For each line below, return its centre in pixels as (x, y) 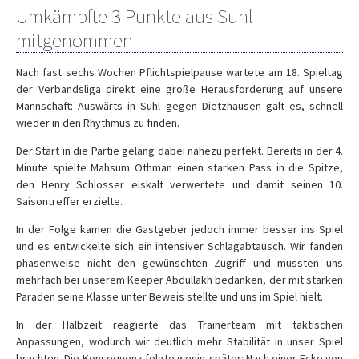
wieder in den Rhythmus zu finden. (98, 123)
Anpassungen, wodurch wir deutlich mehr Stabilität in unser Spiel (179, 341)
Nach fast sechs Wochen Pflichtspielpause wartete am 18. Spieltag (179, 72)
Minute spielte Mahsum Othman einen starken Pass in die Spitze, (179, 167)
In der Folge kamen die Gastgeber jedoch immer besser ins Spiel (179, 229)
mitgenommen (75, 40)
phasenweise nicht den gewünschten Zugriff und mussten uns (179, 263)
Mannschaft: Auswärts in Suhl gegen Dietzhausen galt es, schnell (179, 106)
